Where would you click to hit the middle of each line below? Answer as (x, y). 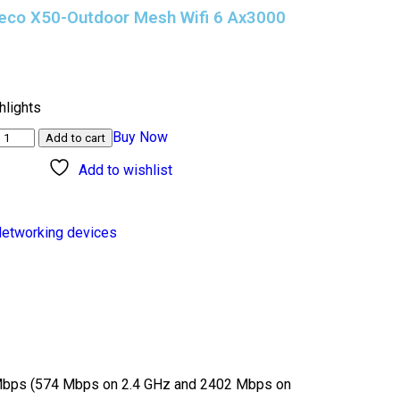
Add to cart (75, 138)
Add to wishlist (126, 171)
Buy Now (140, 137)
